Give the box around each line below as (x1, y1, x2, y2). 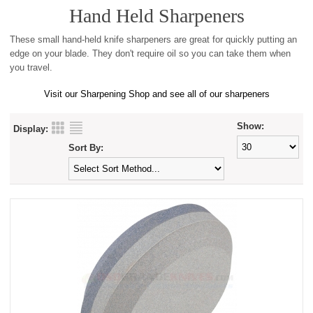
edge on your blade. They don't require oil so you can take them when (10, 48, 291, 59)
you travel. (10, 62, 53, 73)
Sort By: (68, 143, 103, 153)
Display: (13, 124, 49, 134)
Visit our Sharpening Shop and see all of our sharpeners (43, 89, 270, 99)
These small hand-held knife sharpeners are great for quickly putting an (10, 34, 298, 45)
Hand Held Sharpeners (68, 5, 245, 27)
